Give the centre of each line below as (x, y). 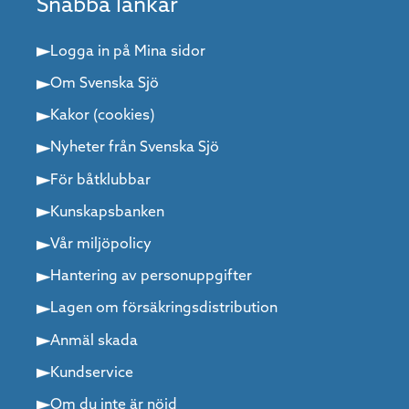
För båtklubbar (100, 180)
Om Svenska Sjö (105, 84)
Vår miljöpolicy (101, 245)
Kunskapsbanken (107, 212)
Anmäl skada (94, 341)
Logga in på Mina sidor (128, 52)
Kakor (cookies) (103, 116)
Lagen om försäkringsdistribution (164, 309)
